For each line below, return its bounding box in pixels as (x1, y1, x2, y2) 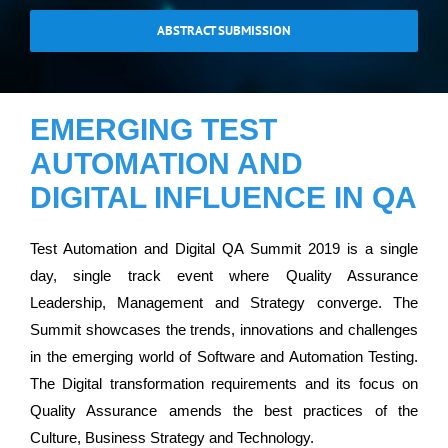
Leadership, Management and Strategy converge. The (30, 294, 418, 312)
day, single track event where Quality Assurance (30, 267, 418, 285)
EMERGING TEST (30, 112, 277, 146)
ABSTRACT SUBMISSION (157, 21, 291, 39)
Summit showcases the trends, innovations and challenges (30, 321, 418, 339)
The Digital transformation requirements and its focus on (30, 375, 418, 393)
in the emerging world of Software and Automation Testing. (30, 348, 418, 366)
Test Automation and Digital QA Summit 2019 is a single (30, 240, 418, 258)
